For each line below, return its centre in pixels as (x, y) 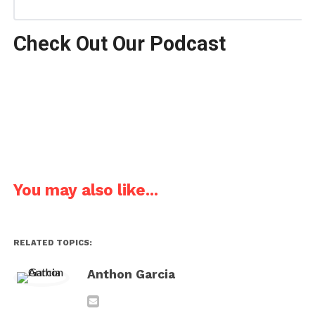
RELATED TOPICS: (52, 243)
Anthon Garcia (131, 274)
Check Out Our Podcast (119, 43)
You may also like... (85, 189)
